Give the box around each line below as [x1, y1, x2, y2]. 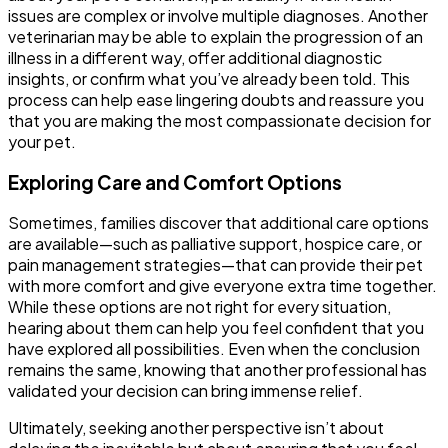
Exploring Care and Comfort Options [8, 170, 342, 194]
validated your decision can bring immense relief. [8, 380, 363, 402]
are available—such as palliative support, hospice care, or [8, 233, 422, 255]
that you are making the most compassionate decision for [8, 109, 431, 131]
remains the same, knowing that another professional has [8, 359, 427, 381]
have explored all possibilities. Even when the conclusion [8, 338, 420, 360]
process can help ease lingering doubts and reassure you [8, 88, 424, 110]
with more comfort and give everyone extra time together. [8, 275, 437, 297]
